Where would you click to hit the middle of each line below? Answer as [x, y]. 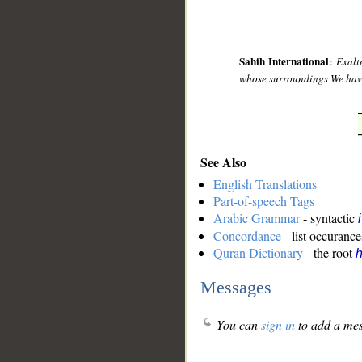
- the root [329, 253]
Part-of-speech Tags [264, 201]
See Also [223, 162]
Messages [236, 287]
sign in [278, 325]
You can [237, 325]
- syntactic [329, 218]
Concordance [247, 236]
